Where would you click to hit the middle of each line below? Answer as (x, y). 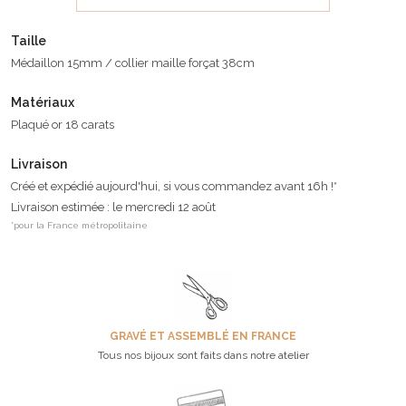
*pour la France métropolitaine (79, 225)
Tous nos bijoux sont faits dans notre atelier (203, 355)
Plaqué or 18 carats (63, 124)
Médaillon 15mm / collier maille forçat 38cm (133, 63)
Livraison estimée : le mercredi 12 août (113, 207)
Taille (29, 40)
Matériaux (43, 102)
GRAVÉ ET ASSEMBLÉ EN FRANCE (203, 336)
